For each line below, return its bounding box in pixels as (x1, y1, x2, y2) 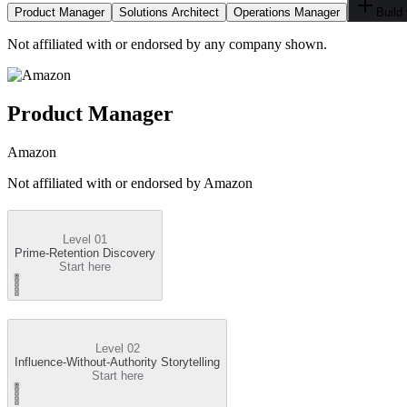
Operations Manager (233, 5, 340, 20)
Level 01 (63, 233, 107, 247)
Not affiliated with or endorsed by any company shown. (7, 36, 327, 53)
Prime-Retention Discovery (15, 246, 155, 261)
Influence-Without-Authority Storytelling (15, 355, 220, 370)
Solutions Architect (119, 5, 219, 20)
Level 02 (94, 342, 140, 356)
